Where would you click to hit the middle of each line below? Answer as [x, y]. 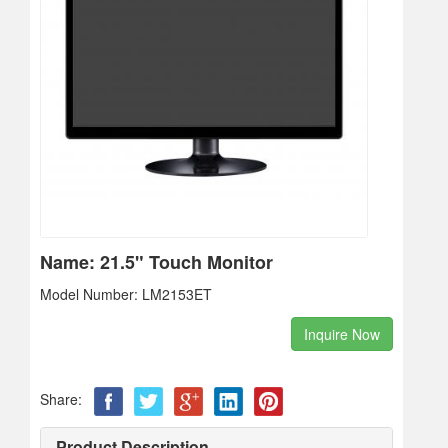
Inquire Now [342, 334]
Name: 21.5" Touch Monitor [156, 262]
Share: [61, 399]
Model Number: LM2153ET [126, 294]
